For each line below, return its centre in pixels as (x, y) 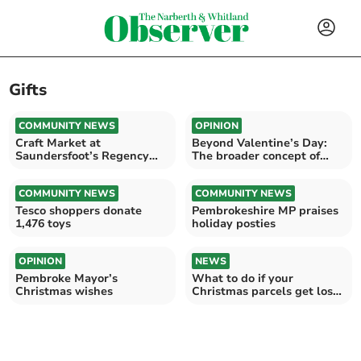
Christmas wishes (64, 291)
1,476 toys (44, 223)
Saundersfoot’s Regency (83, 156)
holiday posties (234, 223)
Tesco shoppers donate (79, 210)
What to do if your (243, 278)
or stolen (216, 304)
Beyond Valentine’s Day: (259, 143)
